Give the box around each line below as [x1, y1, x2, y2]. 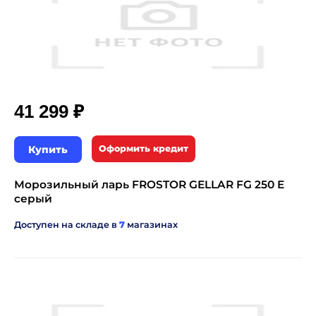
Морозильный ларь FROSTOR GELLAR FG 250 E [14, 178, 284, 192]
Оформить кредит [99, 143, 188, 154]
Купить [28, 143, 68, 157]
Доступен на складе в [14, 219, 119, 231]
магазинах [125, 219, 178, 231]
